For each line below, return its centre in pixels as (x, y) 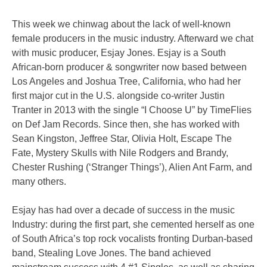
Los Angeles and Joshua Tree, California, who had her (126, 82)
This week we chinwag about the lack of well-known (121, 24)
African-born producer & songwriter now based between (129, 67)
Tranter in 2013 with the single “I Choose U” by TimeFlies (132, 110)
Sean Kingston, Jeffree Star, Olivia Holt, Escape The (122, 139)
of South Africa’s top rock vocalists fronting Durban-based (132, 239)
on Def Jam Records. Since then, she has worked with (126, 125)
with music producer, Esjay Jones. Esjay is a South (119, 53)
